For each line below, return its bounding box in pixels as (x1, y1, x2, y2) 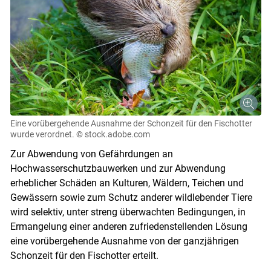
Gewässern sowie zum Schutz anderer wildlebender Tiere (10, 192, 252, 204)
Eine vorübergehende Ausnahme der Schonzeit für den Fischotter (10, 119, 252, 129)
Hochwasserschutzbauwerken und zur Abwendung (10, 163, 226, 175)
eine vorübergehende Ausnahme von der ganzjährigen (10, 235, 239, 247)
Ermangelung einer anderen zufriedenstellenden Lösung (10, 221, 247, 233)
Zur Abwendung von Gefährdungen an (10, 148, 173, 160)
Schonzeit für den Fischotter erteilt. (10, 250, 158, 262)
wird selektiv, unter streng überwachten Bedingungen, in (10, 206, 246, 218)
